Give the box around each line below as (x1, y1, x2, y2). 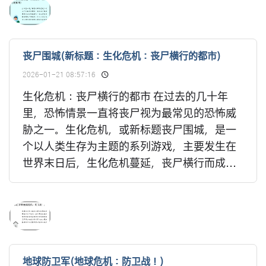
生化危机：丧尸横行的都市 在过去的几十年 (23, 92, 228, 103)
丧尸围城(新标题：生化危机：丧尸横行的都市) (23, 52, 221, 62)
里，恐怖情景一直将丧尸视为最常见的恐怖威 (23, 109, 236, 120)
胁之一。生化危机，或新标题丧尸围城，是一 (23, 125, 236, 137)
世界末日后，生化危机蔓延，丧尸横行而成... (23, 159, 236, 170)
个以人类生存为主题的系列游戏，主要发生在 (23, 142, 236, 153)
